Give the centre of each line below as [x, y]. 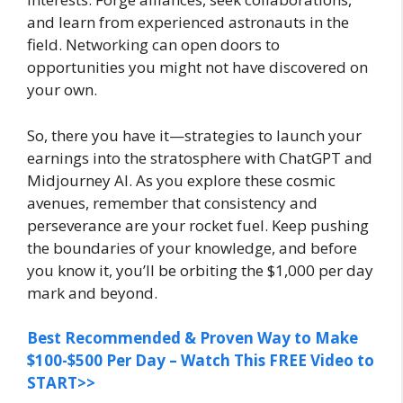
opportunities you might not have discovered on [197, 67]
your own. [62, 90]
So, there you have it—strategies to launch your [194, 135]
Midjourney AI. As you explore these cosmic [181, 180]
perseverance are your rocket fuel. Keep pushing [198, 225]
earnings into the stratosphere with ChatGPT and [200, 157]
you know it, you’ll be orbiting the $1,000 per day [200, 270]
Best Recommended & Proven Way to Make [193, 338]
